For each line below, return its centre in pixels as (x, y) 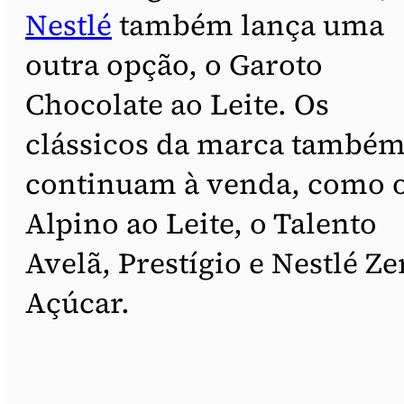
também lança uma (248, 25)
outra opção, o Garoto (174, 64)
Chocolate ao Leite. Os (177, 104)
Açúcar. (78, 303)
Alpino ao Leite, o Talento (201, 223)
